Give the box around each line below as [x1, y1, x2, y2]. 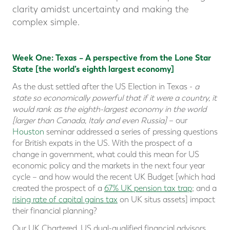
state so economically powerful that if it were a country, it [12, 93, 217, 103]
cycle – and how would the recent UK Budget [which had [12, 172, 215, 182]
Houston [12, 127, 44, 137]
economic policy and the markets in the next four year [12, 161, 205, 171]
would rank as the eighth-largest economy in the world [12, 104, 206, 114]
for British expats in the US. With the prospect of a [12, 138, 192, 148]
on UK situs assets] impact [118, 195, 215, 205]
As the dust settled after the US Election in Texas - [12, 82, 195, 92]
